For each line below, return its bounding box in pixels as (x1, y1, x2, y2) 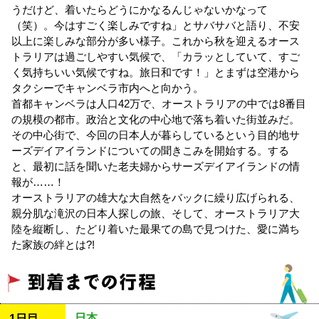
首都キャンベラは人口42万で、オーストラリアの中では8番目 (11, 98, 306, 110)
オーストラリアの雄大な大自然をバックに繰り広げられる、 (11, 192, 300, 204)
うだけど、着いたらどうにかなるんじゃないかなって (11, 4, 268, 16)
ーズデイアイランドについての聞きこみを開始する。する (11, 145, 289, 157)
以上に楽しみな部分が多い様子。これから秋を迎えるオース (11, 35, 300, 48)
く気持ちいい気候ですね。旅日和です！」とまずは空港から (11, 66, 300, 79)
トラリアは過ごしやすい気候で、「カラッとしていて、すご (11, 51, 300, 63)
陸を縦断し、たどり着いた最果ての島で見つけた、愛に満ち (11, 223, 300, 236)
